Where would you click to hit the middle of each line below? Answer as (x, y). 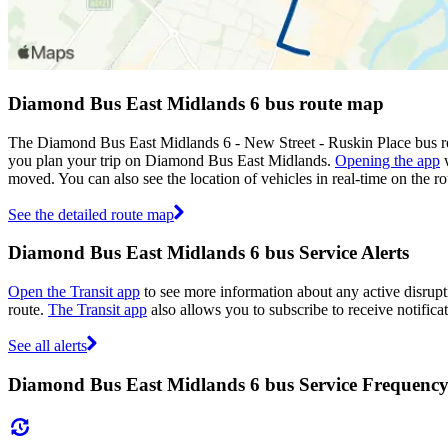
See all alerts (47, 346)
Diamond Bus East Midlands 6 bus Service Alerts (208, 253)
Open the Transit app (74, 292)
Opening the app (387, 160)
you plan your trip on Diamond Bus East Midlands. (171, 160)
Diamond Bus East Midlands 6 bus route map (196, 103)
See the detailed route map (91, 214)
